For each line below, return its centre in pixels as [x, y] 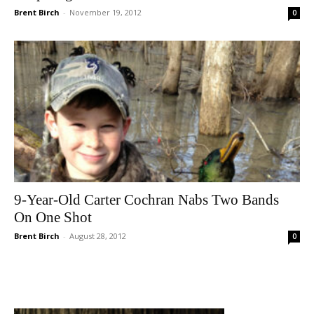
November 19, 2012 [105, 13]
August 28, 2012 [98, 235]
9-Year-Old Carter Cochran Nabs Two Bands [146, 199]
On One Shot [53, 217]
